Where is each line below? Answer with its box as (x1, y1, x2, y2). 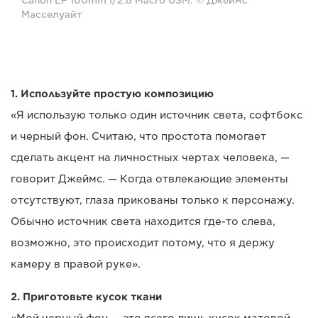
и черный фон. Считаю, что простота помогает (11, 131, 266, 143)
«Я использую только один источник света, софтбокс (11, 109, 302, 121)
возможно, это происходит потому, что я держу (11, 237, 275, 249)
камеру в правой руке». (11, 258, 141, 270)
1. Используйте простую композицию (11, 88, 214, 100)
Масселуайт (21, 9, 82, 21)
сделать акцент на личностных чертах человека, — (11, 152, 290, 164)
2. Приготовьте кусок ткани (11, 291, 162, 303)
